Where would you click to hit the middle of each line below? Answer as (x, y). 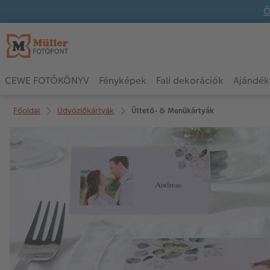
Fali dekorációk (190, 81)
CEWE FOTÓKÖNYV (47, 81)
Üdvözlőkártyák (86, 110)
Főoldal (27, 110)
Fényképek (123, 81)
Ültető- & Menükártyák (172, 110)
